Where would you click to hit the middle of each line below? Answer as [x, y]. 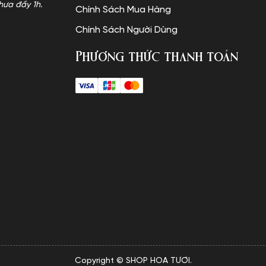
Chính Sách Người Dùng [126, 30]
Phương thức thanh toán [156, 56]
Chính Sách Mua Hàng [123, 10]
